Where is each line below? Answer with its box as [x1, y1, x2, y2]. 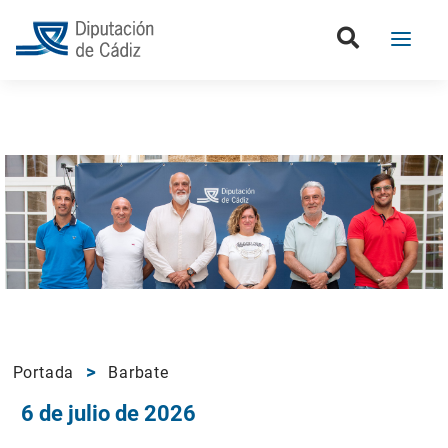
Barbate [108, 362, 169, 382]
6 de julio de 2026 [20, 399, 196, 426]
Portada [12, 362, 75, 382]
